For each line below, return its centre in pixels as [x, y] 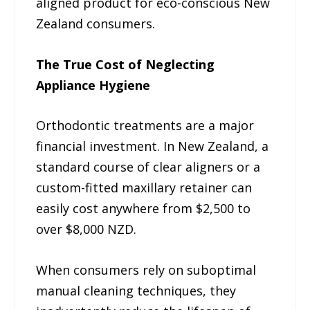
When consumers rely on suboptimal [146, 270]
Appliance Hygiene [93, 85]
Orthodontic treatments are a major [145, 126]
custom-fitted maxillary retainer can [144, 188]
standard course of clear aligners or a [148, 167]
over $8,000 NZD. [86, 229]
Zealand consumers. [96, 23]
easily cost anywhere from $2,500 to [144, 209]
